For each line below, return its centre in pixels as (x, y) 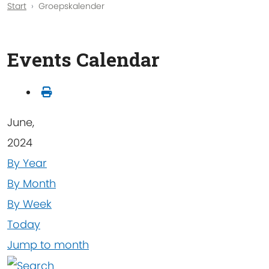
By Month (32, 183)
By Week (29, 204)
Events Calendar (83, 59)
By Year (27, 163)
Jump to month (48, 244)
